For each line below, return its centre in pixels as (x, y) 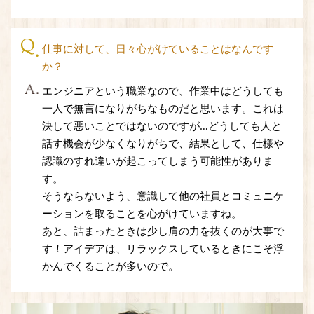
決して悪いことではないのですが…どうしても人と (162, 125)
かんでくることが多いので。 (110, 266)
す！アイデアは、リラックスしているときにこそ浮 (163, 248)
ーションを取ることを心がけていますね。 (142, 213)
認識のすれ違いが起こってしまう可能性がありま (158, 161)
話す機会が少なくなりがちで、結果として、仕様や (163, 143)
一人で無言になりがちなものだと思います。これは (163, 108)
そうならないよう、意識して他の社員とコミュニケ (163, 196)
